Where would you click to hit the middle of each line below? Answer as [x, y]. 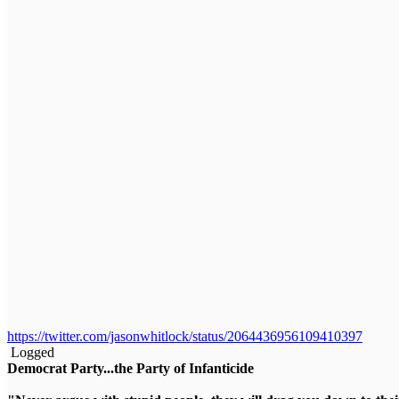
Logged [31, 353]
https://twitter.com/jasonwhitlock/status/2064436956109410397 [185, 337]
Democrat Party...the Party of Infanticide [130, 369]
